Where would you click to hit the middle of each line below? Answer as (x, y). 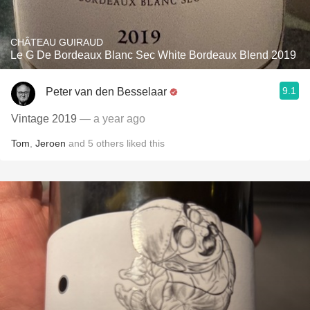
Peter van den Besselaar (106, 91)
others (110, 143)
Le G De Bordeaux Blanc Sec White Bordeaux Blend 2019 (153, 55)
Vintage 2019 (45, 119)
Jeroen (51, 143)
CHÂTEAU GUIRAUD (57, 42)
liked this (144, 143)
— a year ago (112, 119)
